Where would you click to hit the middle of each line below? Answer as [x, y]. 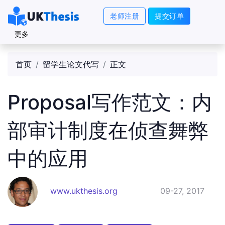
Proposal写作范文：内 [110, 102]
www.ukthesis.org [84, 191]
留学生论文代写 [71, 64]
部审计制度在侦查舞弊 [108, 130]
